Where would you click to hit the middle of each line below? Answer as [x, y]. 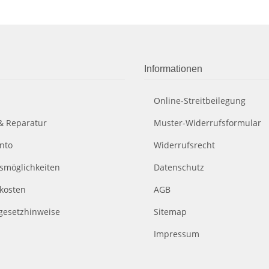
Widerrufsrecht [184, 145]
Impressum [177, 234]
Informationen [173, 69]
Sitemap [170, 212]
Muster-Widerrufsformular [207, 123]
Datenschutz [179, 167]
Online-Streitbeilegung [200, 101]
